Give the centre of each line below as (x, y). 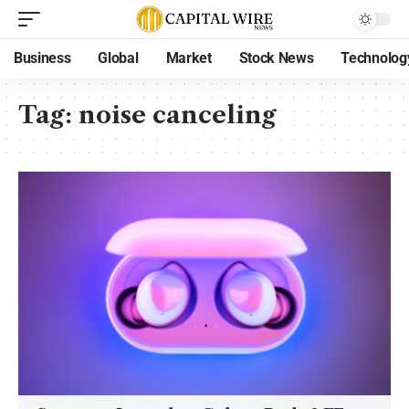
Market (189, 58)
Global (118, 58)
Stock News (276, 58)
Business (42, 58)
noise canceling (178, 115)
